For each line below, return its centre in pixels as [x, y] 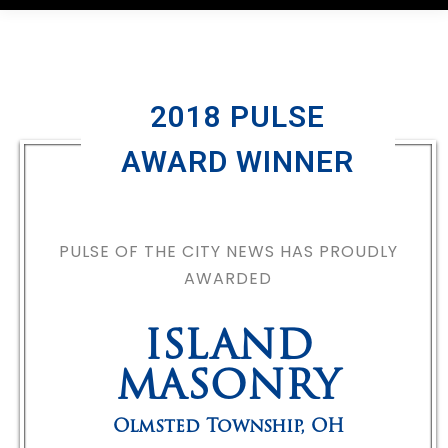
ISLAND [228, 349]
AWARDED [228, 278]
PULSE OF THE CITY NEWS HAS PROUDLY [228, 251]
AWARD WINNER [238, 161]
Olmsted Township [206, 427]
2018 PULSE [238, 116]
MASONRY [228, 389]
